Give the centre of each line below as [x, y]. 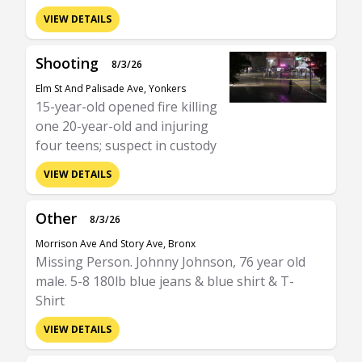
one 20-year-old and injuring [122, 126]
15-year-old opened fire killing [126, 107]
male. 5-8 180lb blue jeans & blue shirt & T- [165, 281]
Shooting [67, 63]
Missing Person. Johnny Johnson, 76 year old [170, 262]
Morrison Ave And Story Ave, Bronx [116, 244]
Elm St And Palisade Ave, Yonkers [111, 88]
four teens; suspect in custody [126, 145]
